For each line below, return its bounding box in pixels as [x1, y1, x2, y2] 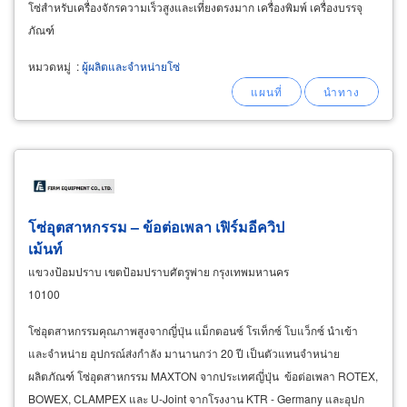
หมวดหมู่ [28, 58, 71, 74]
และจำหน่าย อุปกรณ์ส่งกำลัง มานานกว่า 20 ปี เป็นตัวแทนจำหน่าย [28, 345, 340, 362]
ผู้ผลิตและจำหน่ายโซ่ [82, 58, 180, 74]
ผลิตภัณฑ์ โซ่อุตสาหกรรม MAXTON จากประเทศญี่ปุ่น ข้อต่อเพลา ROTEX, [28, 368, 378, 384]
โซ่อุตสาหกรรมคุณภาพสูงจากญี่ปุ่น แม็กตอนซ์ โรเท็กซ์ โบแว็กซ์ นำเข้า [28, 323, 358, 339]
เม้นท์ [28, 238, 63, 260]
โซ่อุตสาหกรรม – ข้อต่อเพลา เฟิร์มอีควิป [28, 216, 284, 238]
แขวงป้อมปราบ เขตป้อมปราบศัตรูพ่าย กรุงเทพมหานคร [28, 263, 289, 280]
